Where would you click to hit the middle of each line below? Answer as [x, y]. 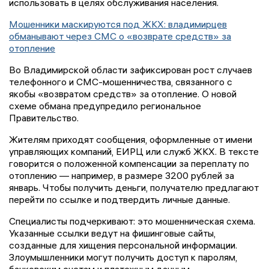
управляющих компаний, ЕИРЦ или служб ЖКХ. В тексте [134, 152]
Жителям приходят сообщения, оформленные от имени [131, 140]
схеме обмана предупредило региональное [105, 106]
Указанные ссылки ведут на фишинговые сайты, [112, 233]
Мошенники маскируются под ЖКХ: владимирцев [118, 24]
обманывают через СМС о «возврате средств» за [120, 36]
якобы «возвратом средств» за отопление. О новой [123, 94]
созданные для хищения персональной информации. [123, 245]
